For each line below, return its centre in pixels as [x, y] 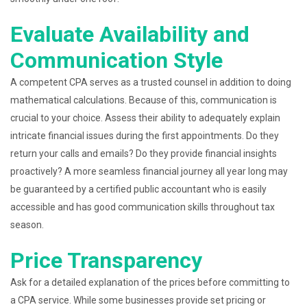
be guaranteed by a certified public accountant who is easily [138, 189]
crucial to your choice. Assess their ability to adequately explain [145, 118]
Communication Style [116, 60]
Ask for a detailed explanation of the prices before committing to [150, 282]
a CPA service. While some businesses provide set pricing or [138, 300]
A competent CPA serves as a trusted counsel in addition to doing [151, 82]
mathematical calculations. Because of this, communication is [144, 100]
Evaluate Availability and [130, 34]
